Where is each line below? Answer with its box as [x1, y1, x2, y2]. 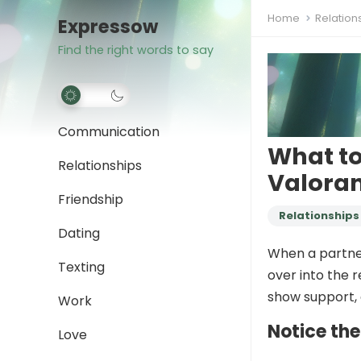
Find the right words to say [58, 42, 214, 58]
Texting [58, 258, 105, 276]
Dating [58, 224, 100, 243]
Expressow [58, 14, 158, 39]
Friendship [58, 190, 123, 209]
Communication [58, 122, 160, 141]
